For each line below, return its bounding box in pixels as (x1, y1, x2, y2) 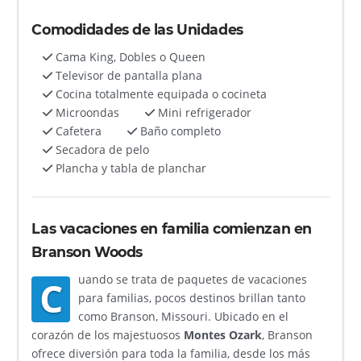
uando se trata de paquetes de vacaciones (77, 271, 307, 287)
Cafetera (52, 122, 102, 139)
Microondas (52, 104, 120, 120)
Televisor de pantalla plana (52, 67, 203, 83)
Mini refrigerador (155, 104, 252, 120)
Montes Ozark (184, 326, 263, 342)
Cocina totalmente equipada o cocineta (52, 85, 268, 102)
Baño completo (137, 122, 222, 139)
